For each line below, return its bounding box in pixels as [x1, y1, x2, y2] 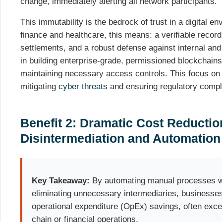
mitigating [20, 82, 58, 92]
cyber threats [58, 82, 108, 92]
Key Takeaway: [32, 175, 90, 185]
